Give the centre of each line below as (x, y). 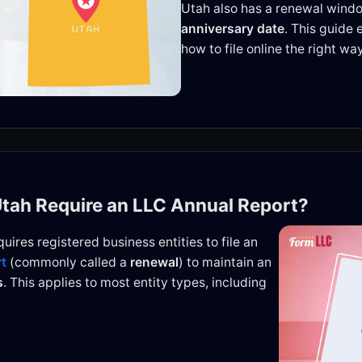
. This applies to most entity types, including (135, 282)
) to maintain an (225, 262)
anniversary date (233, 28)
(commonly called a (70, 262)
